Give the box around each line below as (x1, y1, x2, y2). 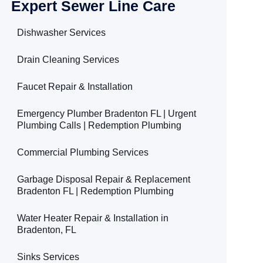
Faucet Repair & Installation (17, 81, 133, 92)
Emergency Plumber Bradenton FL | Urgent (17, 108, 197, 119)
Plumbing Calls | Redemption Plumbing (17, 120, 182, 130)
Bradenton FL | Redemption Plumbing (17, 186, 174, 196)
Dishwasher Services (17, 27, 106, 38)
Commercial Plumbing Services (17, 147, 149, 157)
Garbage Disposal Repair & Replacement (17, 174, 191, 184)
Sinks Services (17, 251, 80, 262)
